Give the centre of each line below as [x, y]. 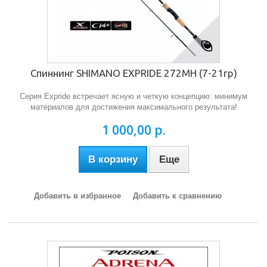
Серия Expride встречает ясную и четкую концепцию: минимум [133, 96]
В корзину [113, 159]
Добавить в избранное [77, 196]
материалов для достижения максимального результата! [133, 107]
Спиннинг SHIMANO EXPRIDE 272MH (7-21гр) [133, 73]
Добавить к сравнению [177, 196]
